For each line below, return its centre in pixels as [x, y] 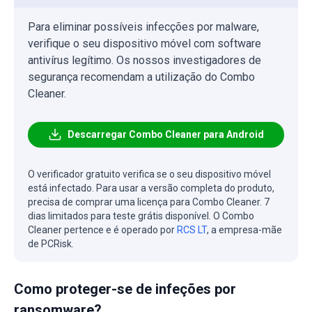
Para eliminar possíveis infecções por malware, [143, 26]
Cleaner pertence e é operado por [102, 229]
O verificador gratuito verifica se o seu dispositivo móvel [149, 174]
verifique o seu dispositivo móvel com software [145, 43]
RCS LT [192, 229]
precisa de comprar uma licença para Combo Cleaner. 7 [149, 202]
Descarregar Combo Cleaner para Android [166, 134]
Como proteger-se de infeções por [125, 289]
